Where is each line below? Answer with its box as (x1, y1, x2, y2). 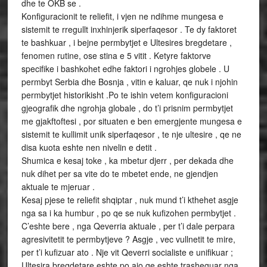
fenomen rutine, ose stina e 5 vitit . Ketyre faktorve (21, 49, 211, 61)
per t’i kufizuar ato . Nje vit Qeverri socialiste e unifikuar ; (21, 246, 233, 258)
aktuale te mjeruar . (21, 181, 95, 193)
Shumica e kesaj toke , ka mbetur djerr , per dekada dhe (21, 154, 234, 166)
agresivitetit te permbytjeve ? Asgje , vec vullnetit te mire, (21, 233, 235, 245)
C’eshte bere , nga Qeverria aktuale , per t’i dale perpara (21, 220, 235, 232)
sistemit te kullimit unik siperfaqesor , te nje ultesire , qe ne (21, 128, 241, 140)
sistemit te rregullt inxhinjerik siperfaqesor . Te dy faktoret (21, 23, 237, 35)
